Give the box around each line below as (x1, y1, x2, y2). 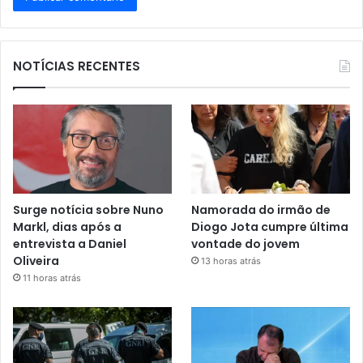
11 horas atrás (23, 272, 81, 284)
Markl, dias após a (13, 219, 122, 236)
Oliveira (13, 253, 59, 270)
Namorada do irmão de (191, 202, 331, 219)
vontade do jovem (191, 236, 301, 253)
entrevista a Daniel (13, 236, 126, 253)
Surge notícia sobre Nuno (13, 202, 164, 219)
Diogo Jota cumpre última (191, 219, 349, 236)
